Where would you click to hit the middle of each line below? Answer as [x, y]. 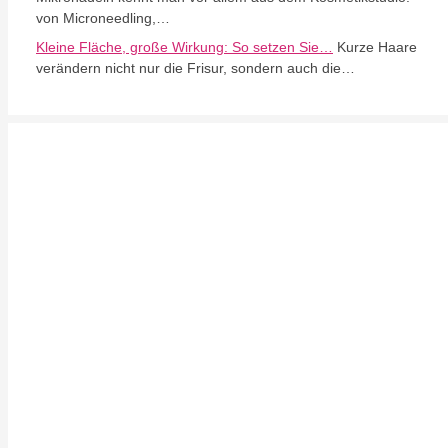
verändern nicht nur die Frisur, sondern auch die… [195, 68]
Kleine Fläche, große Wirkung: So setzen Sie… [184, 47]
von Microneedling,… [103, 18]
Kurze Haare [375, 47]
